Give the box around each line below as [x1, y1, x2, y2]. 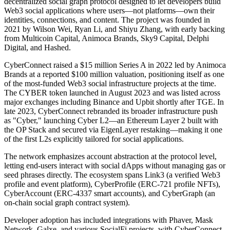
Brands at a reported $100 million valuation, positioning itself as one [4, 69, 224, 79]
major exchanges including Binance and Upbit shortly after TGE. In [4, 97, 224, 106]
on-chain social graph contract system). [4, 198, 130, 207]
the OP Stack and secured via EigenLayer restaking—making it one [4, 125, 222, 134]
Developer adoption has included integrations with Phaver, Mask [4, 215, 213, 224]
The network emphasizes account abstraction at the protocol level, [4, 151, 217, 161]
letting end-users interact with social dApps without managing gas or [4, 161, 225, 170]
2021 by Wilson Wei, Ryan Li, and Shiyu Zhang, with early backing [4, 24, 225, 33]
